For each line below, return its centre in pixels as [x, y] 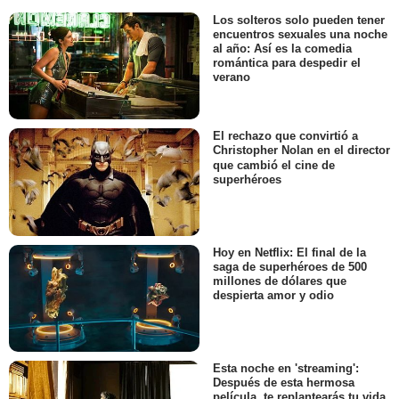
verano [232, 77]
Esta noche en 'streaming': [286, 369]
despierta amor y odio [273, 296]
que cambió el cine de [274, 165]
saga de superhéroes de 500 [290, 266]
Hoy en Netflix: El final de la [289, 252]
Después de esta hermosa [284, 383]
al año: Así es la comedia [282, 49]
